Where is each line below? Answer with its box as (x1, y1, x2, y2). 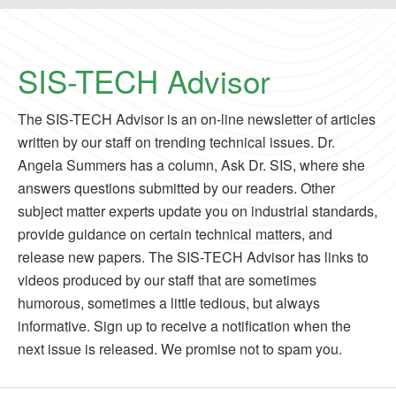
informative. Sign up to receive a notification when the (18, 316, 351, 336)
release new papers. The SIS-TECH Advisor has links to (18, 247, 369, 267)
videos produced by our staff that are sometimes (18, 270, 316, 290)
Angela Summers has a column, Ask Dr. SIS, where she (18, 155, 365, 175)
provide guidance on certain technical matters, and (18, 224, 332, 244)
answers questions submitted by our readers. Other (18, 178, 335, 198)
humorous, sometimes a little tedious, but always (18, 293, 320, 313)
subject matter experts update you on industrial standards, (18, 201, 377, 221)
